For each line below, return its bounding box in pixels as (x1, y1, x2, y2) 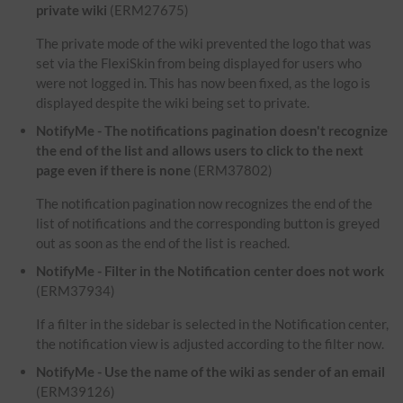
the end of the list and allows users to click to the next (36, 142, 364, 159)
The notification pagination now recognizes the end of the (36, 195, 373, 212)
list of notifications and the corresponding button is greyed (36, 215, 381, 232)
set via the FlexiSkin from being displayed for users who (36, 55, 363, 72)
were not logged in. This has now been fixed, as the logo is (36, 75, 372, 92)
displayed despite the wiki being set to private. (36, 94, 310, 112)
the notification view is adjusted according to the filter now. (36, 336, 385, 353)
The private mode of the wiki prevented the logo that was (36, 35, 372, 52)
